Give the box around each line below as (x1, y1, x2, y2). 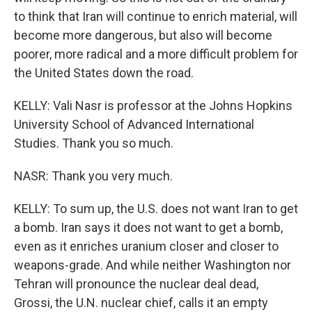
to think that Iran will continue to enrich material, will (14, 9, 297, 24)
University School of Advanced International (14, 117, 254, 132)
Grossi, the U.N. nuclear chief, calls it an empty (14, 295, 268, 311)
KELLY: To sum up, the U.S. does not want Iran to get (14, 201, 298, 217)
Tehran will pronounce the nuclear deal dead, (14, 276, 258, 292)
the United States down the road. (14, 65, 194, 81)
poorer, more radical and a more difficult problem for (14, 47, 298, 62)
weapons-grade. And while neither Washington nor (14, 258, 291, 273)
